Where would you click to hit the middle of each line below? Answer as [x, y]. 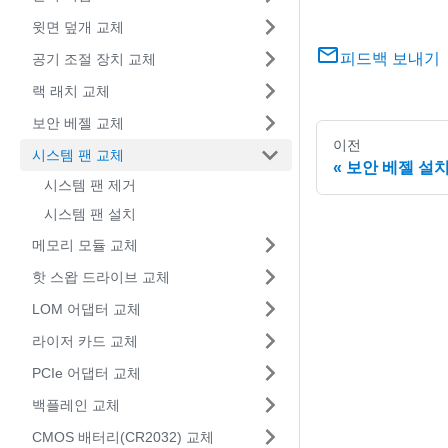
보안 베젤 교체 [78, 122]
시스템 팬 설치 [90, 214]
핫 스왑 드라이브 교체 [101, 276]
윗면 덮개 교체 [78, 26]
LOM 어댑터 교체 [86, 308]
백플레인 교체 [76, 404]
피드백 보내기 [390, 59]
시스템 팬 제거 [90, 185]
